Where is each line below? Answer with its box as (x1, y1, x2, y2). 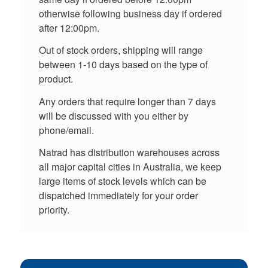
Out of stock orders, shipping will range (38, 43, 203, 57)
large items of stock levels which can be (38, 174, 206, 188)
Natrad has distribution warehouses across (38, 145, 220, 160)
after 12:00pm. (38, 20, 99, 35)
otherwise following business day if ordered (38, 6, 222, 20)
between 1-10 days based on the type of (38, 57, 208, 72)
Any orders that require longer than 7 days (38, 94, 216, 108)
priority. (38, 203, 69, 217)
